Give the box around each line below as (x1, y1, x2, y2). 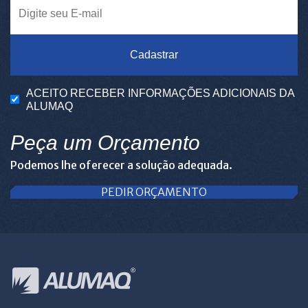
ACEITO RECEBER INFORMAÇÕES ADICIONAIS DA (26, 87, 294, 99)
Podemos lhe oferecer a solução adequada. (10, 157, 232, 172)
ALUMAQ (26, 100, 73, 112)
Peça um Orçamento (10, 131, 200, 154)
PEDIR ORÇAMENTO (101, 184, 207, 199)
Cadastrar (130, 49, 178, 61)
